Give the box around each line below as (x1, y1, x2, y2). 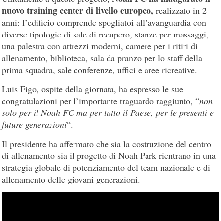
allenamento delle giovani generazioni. (2, 173, 141, 185)
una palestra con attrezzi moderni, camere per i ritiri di (2, 39, 198, 52)
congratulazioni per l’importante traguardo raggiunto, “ (2, 94, 200, 107)
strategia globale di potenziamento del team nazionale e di (2, 161, 211, 173)
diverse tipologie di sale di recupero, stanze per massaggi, (2, 28, 209, 40)
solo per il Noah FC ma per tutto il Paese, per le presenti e (2, 106, 214, 118)
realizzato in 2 (153, 4, 207, 16)
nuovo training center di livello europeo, (2, 3, 154, 17)
